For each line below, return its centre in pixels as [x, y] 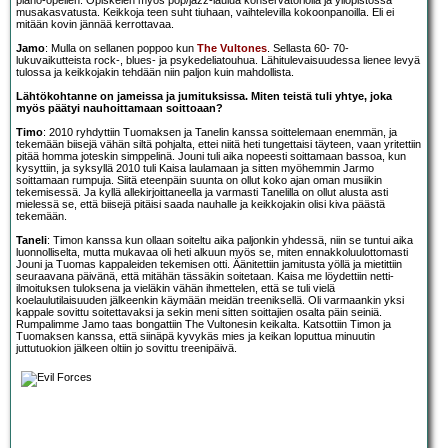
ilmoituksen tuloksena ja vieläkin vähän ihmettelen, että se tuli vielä [175, 288]
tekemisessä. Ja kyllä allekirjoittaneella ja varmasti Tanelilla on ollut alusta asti [202, 192]
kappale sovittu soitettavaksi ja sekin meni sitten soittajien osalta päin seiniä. [199, 312]
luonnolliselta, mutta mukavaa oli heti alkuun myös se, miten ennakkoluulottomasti [212, 252]
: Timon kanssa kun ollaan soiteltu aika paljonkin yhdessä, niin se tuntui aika [230, 240]
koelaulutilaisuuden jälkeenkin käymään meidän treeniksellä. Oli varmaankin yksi [210, 300]
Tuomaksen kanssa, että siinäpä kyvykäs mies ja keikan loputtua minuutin [195, 336]
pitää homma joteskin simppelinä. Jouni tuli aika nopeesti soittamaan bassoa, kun [211, 156]
